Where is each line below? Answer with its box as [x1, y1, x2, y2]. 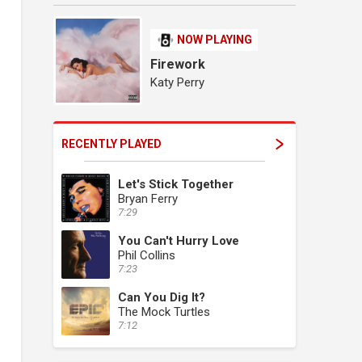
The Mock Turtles [118, 304, 210, 319]
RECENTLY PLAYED [61, 137, 162, 150]
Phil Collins [118, 247, 175, 263]
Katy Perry [150, 74, 204, 90]
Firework [150, 56, 205, 72]
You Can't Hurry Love [118, 233, 239, 248]
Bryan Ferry [118, 191, 178, 206]
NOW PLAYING [177, 32, 252, 46]
